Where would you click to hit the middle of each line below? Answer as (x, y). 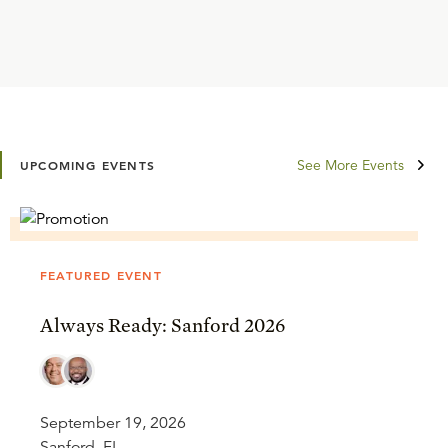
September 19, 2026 (113, 423)
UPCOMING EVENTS (87, 165)
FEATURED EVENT (101, 275)
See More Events (350, 165)
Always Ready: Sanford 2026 (163, 325)
